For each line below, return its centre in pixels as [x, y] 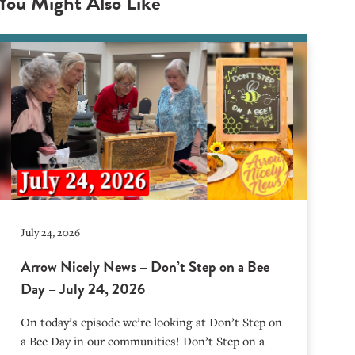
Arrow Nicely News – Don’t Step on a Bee [145, 267]
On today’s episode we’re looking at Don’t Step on [152, 322]
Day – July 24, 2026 [83, 289]
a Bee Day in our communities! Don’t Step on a [143, 341]
